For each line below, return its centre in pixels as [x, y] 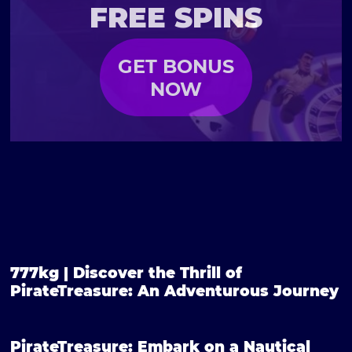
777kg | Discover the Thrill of [126, 273]
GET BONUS [176, 66]
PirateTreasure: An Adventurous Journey [175, 291]
